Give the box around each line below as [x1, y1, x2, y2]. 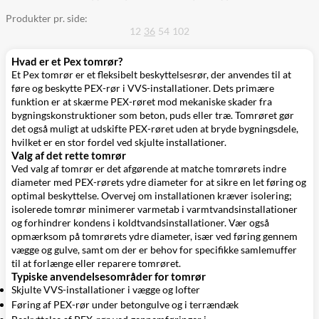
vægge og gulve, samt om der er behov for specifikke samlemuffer [11, 244, 297, 256]
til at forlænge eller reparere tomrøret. [11, 257, 181, 269]
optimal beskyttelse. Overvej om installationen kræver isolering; [11, 189, 292, 202]
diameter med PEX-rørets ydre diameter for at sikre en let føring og [11, 176, 306, 188]
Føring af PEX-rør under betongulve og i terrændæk [11, 298, 239, 310]
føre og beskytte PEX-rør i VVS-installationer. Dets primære [11, 82, 274, 94]
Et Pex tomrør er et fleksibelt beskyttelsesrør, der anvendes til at [11, 68, 291, 80]
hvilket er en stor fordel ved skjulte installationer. [11, 136, 226, 148]
